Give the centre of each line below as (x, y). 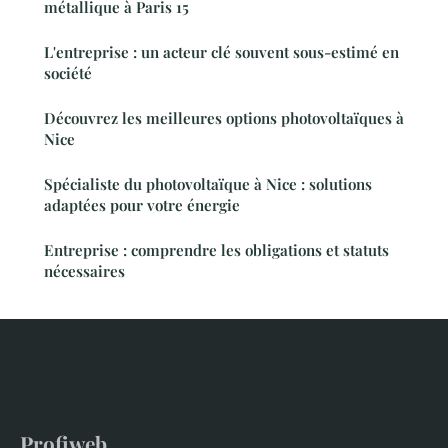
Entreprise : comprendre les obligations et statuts (216, 250)
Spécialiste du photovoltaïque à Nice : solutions (208, 184)
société (68, 73)
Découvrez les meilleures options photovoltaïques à (224, 118)
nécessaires (84, 271)
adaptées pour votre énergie (142, 205)
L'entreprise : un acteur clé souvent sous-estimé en (221, 52)
